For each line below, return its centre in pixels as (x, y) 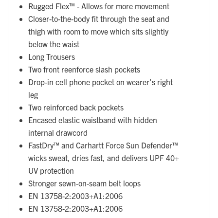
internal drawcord (58, 133)
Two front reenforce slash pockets (84, 69)
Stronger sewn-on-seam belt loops (84, 183)
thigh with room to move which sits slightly (98, 31)
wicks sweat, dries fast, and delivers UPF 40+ (104, 158)
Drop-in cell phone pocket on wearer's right (100, 82)
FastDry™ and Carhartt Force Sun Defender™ (103, 145)
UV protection (51, 171)
